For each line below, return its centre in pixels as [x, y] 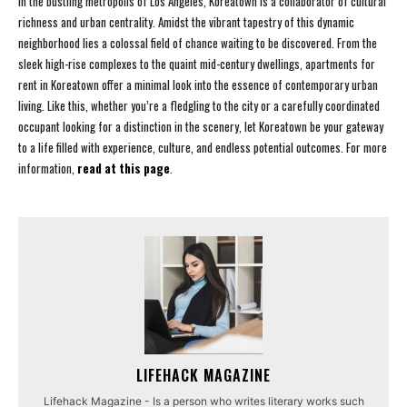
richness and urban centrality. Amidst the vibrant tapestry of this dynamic [186, 22]
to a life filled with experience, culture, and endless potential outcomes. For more [203, 148]
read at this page [124, 169]
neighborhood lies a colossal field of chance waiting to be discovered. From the [198, 43]
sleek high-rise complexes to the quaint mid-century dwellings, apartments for [197, 64]
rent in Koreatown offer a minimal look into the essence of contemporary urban [198, 85]
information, [48, 169]
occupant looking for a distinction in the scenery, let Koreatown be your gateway [201, 127]
